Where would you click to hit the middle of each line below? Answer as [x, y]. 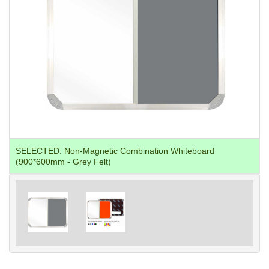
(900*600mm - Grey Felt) [63, 162]
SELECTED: [40, 151]
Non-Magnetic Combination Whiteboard [139, 151]
